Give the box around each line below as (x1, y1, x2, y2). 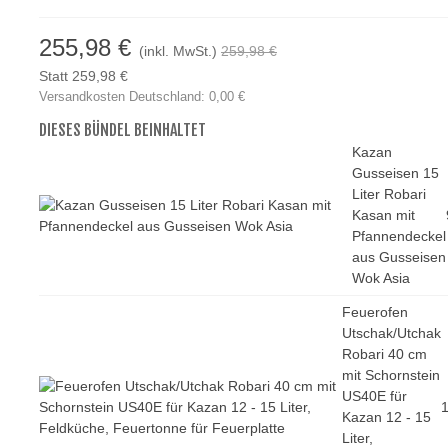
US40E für (341, 388, 407, 404)
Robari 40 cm (341, 346, 427, 362)
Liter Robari (352, 186, 427, 202)
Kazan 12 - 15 (341, 409, 431, 425)
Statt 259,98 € (38, 68, 128, 84)
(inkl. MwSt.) (138, 43, 217, 59)
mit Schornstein (341, 367, 440, 383)
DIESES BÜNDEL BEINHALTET (38, 120, 206, 140)
